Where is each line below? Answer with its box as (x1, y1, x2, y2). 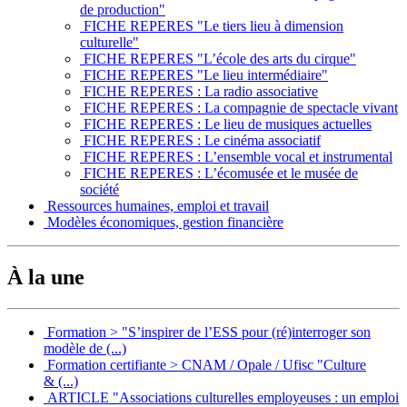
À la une (7, 265, 84, 290)
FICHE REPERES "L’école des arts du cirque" (80, 51, 356, 67)
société (80, 182, 119, 198)
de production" (80, 2, 165, 18)
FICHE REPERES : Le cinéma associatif (80, 133, 321, 149)
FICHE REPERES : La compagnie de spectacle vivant (80, 100, 398, 116)
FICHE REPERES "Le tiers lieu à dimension (80, 18, 343, 35)
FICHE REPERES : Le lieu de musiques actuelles (80, 116, 372, 133)
